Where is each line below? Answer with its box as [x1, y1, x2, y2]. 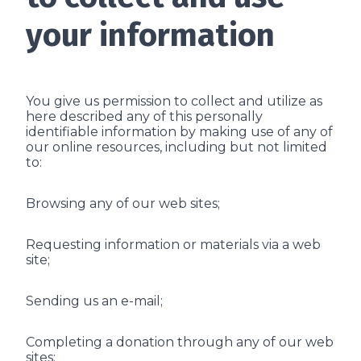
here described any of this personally [26, 109, 263, 124]
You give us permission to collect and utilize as [26, 93, 322, 109]
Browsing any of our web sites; [26, 196, 220, 211]
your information [26, 16, 275, 55]
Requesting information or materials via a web [26, 237, 321, 252]
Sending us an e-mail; [26, 293, 163, 309]
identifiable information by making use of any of [26, 124, 333, 139]
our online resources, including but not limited [26, 139, 327, 155]
